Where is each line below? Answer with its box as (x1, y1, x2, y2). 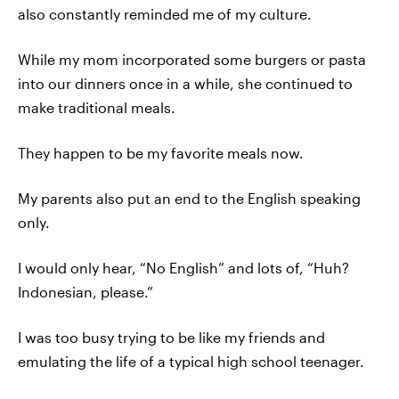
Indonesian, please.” (18, 283, 153, 300)
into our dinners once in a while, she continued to (18, 75, 353, 92)
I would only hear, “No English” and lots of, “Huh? (18, 259, 349, 276)
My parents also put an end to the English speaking (18, 190, 361, 207)
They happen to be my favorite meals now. (18, 144, 304, 161)
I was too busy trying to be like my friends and (18, 329, 325, 346)
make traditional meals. (18, 99, 175, 116)
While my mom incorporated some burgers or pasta (18, 51, 366, 68)
